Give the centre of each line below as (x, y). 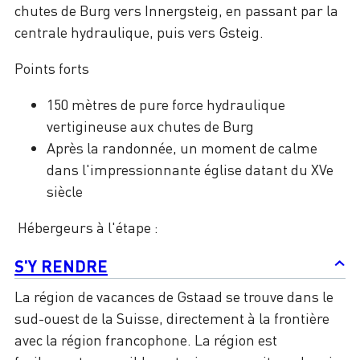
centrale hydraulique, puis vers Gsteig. (139, 33)
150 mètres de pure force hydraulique (166, 105)
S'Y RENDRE (61, 266)
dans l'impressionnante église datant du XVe (190, 170)
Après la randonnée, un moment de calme (182, 148)
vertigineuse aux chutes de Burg (150, 127)
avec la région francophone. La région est (146, 340)
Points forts (52, 69)
